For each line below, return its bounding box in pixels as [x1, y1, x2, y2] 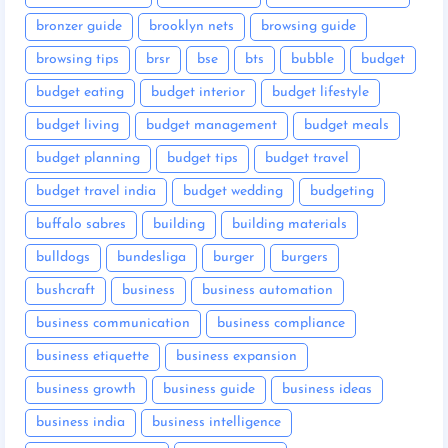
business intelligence [152, 414, 281, 430]
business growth [36, 381, 136, 397]
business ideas [282, 381, 372, 397]
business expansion [176, 348, 297, 364]
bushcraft [36, 282, 95, 298]
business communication [36, 315, 190, 331]
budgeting [310, 183, 374, 199]
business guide [163, 381, 255, 397]
